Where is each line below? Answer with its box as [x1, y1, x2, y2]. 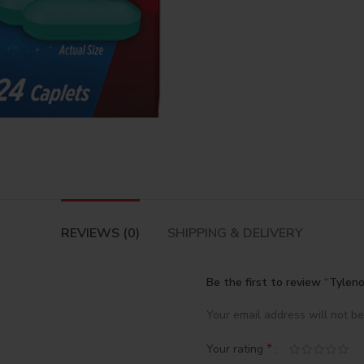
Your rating [206, 341, 266, 357]
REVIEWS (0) [61, 223, 140, 242]
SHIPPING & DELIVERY [167, 223, 303, 242]
